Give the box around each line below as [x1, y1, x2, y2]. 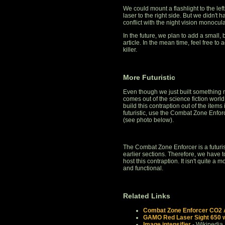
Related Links [123, 192, 170, 200]
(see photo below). [123, 117, 174, 124]
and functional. [123, 165, 163, 172]
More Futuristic [123, 73, 175, 82]
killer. [123, 46, 137, 54]
